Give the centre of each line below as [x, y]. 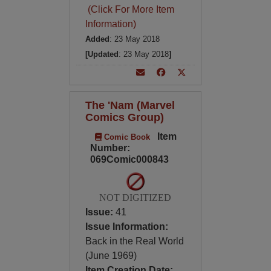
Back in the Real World [134, 241]
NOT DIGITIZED [135, 198]
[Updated [102, 54]
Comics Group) [124, 117]
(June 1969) [111, 256]
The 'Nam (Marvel [130, 105]
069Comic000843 [129, 159]
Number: [110, 148]
